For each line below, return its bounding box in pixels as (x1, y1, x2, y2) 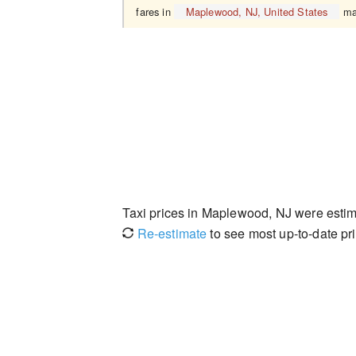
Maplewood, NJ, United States (185, 4, 328, 19)
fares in (136, 4, 174, 19)
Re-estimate (133, 224, 207, 242)
